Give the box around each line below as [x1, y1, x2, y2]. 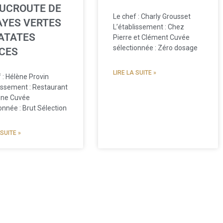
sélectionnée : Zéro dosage [112, 44, 198, 52]
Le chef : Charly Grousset [112, 12, 191, 21]
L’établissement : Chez [112, 23, 184, 31]
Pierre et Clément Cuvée [112, 33, 190, 42]
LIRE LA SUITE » [112, 69, 156, 77]
